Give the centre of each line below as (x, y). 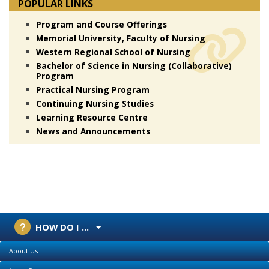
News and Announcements (93, 131)
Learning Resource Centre (92, 117)
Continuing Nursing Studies (95, 103)
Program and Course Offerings (101, 24)
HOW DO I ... (62, 227)
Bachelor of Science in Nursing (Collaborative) (134, 65)
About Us (23, 250)
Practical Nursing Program (92, 89)
